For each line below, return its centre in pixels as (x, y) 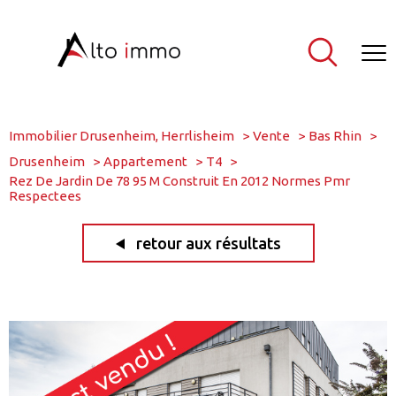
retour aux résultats (208, 243)
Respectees (45, 196)
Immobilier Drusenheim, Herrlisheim (122, 136)
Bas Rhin (335, 136)
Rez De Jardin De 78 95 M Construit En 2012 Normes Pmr (179, 181)
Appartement (145, 161)
